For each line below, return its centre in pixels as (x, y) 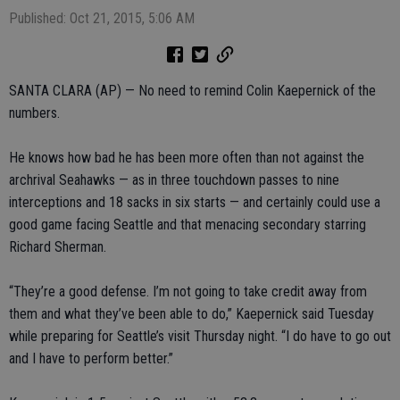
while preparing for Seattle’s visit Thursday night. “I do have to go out (200, 336)
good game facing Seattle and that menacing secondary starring (187, 225)
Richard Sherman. (58, 247)
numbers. (34, 113)
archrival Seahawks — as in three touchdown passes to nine (174, 180)
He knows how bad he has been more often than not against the (187, 158)
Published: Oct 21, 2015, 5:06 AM (102, 18)
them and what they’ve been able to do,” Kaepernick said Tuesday (192, 314)
